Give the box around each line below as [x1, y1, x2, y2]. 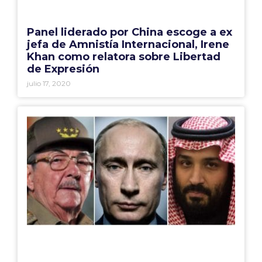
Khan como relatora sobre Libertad [27, 50, 220, 64]
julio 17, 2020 [27, 79, 71, 88]
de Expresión [27, 63, 99, 76]
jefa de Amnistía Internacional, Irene [27, 38, 229, 51]
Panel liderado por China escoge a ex [27, 26, 232, 39]
